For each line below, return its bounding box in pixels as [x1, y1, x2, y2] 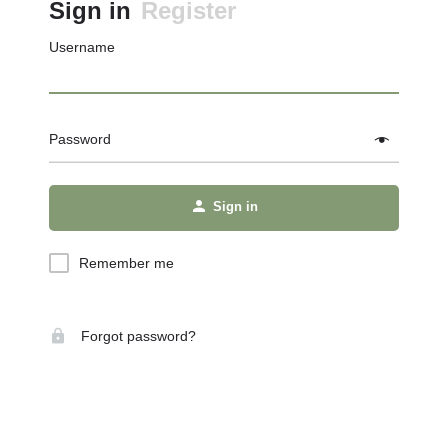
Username [49, 39, 115, 55]
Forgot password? [77, 328, 196, 344]
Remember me [79, 255, 174, 271]
